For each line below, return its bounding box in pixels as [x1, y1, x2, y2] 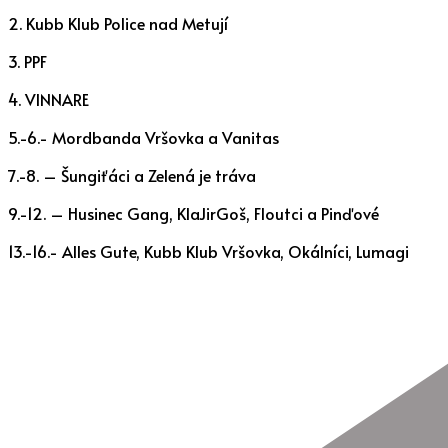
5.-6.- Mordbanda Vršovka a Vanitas [8, 125, 279, 148]
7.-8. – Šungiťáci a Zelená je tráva [8, 163, 256, 186]
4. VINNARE [8, 87, 89, 110]
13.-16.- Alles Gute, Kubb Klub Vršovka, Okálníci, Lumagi [8, 239, 409, 262]
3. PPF [8, 49, 47, 72]
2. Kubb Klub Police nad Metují [8, 11, 228, 34]
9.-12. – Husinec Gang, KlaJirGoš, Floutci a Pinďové [8, 201, 379, 224]
